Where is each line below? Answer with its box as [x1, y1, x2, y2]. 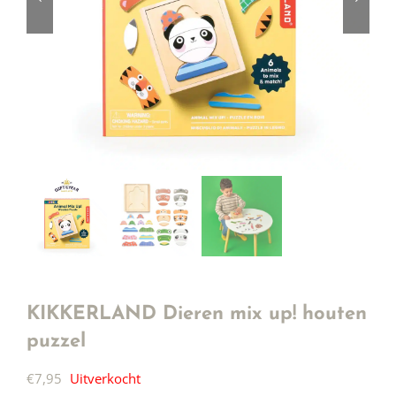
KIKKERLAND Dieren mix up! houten [27, 304, 367, 325]
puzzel [27, 331, 86, 353]
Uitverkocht [70, 369, 141, 388]
